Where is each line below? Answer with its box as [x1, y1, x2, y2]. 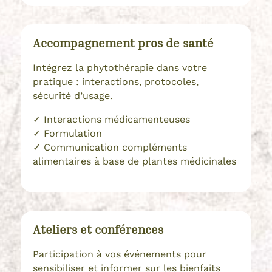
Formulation [43, 127, 102, 139]
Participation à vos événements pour [32, 248, 206, 260]
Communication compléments [43, 141, 187, 153]
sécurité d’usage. [32, 89, 112, 101]
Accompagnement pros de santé [32, 35, 214, 50]
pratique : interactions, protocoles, [32, 75, 199, 87]
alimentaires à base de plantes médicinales [32, 155, 236, 167]
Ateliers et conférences [32, 221, 163, 236]
